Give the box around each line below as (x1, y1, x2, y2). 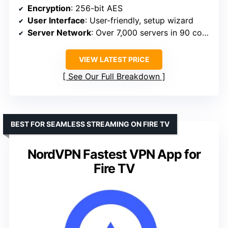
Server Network (27, 27, 91, 38)
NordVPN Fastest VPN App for (27, 146, 201, 162)
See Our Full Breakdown (68, 71, 160, 81)
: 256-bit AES (71, 3, 123, 13)
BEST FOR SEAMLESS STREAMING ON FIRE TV (11, 119, 169, 128)
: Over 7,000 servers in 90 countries (91, 27, 202, 38)
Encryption (27, 3, 71, 13)
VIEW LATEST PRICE (78, 54, 150, 64)
